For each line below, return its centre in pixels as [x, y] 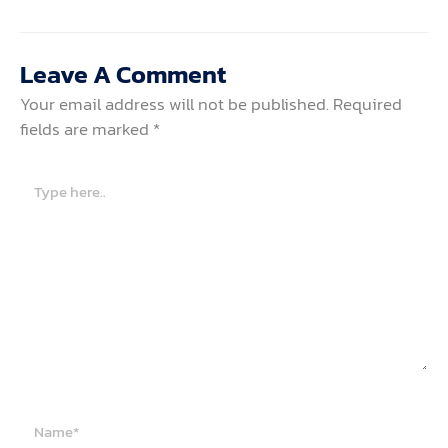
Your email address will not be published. [174, 103]
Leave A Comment [123, 73]
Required [367, 103]
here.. [37, 199]
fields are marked [86, 128]
